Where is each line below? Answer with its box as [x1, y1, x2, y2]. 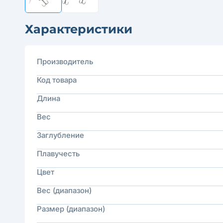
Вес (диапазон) [37, 186, 92, 195]
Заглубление [37, 130, 84, 140]
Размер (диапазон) [37, 204, 105, 214]
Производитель [37, 57, 93, 66]
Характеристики [25, 22, 132, 36]
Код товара [37, 75, 77, 85]
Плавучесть [37, 149, 80, 158]
